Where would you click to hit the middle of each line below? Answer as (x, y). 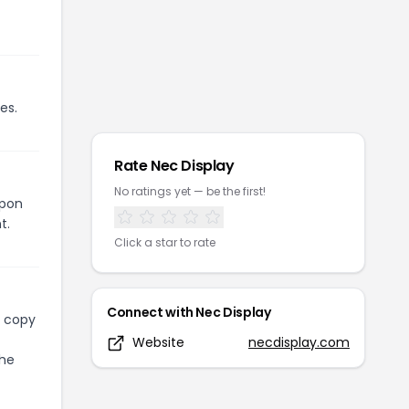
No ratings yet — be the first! (190, 191)
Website (158, 342)
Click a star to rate (165, 242)
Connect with (152, 312)
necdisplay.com (299, 342)
